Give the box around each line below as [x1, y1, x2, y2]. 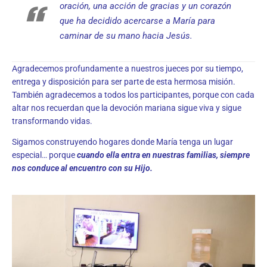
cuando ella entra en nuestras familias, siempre [77, 150, 250, 160]
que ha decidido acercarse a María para [60, 15, 215, 26]
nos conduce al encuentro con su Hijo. [12, 163, 153, 173]
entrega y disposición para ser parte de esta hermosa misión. [12, 76, 235, 86]
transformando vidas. [12, 116, 92, 126]
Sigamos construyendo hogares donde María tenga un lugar [12, 137, 233, 147]
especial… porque [12, 150, 77, 160]
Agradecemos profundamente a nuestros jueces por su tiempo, [12, 63, 243, 73]
